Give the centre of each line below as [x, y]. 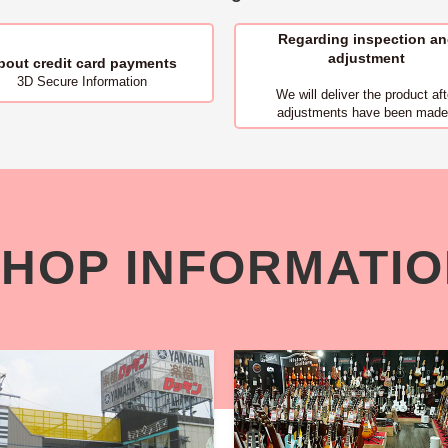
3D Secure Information [81, 82]
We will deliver [319, 95]
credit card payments [102, 63]
